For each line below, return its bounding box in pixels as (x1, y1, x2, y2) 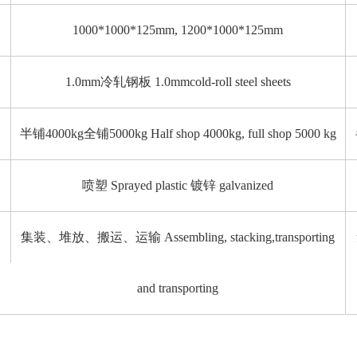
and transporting (137, 281, 219, 296)
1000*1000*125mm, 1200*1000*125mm (73, 23, 284, 37)
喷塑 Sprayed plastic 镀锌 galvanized (82, 178, 274, 193)
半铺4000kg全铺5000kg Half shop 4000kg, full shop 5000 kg (19, 127, 336, 141)
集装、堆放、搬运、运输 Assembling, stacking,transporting (21, 230, 335, 245)
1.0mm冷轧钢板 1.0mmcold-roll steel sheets (65, 75, 291, 89)
